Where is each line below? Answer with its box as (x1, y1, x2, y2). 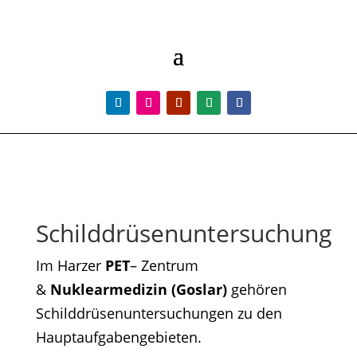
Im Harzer (35, 256, 101, 276)
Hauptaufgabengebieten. (35, 328, 202, 347)
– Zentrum (129, 256, 198, 276)
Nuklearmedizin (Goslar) (49, 280, 227, 300)
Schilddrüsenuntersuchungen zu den (35, 304, 282, 324)
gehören (230, 280, 287, 300)
